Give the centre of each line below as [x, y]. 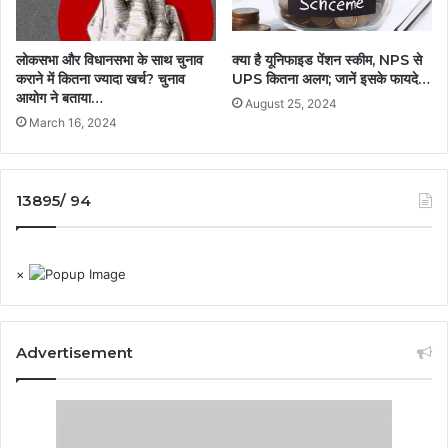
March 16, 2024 [73, 122]
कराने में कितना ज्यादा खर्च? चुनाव [100, 78]
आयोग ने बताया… [59, 97]
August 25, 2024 [291, 103]
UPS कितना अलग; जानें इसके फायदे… [331, 78]
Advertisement [74, 352]
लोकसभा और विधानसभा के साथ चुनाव [109, 59]
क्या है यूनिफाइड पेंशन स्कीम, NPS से [327, 59]
